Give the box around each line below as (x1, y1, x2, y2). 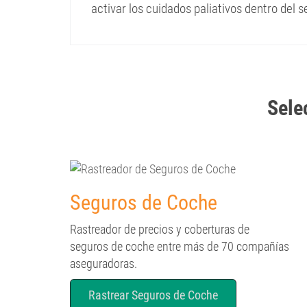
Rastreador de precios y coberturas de (70, 222, 249, 236)
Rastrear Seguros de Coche (88, 288, 218, 302)
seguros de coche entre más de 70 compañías (70, 239, 289, 254)
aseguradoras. (70, 256, 137, 271)
